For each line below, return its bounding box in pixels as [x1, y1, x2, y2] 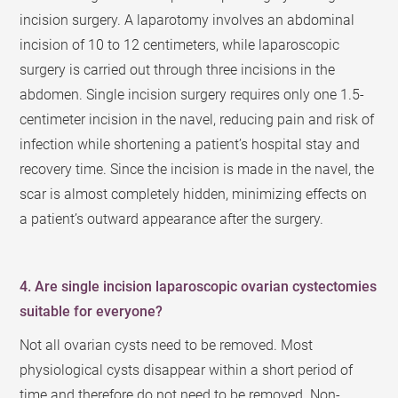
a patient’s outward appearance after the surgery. [20, 211, 324, 227]
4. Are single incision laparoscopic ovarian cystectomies [20, 278, 378, 295]
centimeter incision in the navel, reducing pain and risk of [20, 111, 375, 128]
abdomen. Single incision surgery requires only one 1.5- [20, 86, 365, 103]
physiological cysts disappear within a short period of [20, 362, 354, 378]
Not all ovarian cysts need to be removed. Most [20, 337, 314, 354]
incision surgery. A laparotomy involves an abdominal [20, 12, 355, 28]
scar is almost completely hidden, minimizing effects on [20, 186, 368, 203]
